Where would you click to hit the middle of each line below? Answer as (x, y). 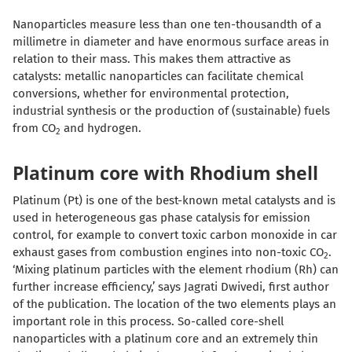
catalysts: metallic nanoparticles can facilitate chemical (158, 77)
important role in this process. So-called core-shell (148, 322)
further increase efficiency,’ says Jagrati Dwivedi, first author (171, 287)
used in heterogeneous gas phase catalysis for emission (161, 218)
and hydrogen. (101, 128)
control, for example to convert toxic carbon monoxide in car (175, 235)
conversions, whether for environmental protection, (151, 94)
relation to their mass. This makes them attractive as (152, 59)
